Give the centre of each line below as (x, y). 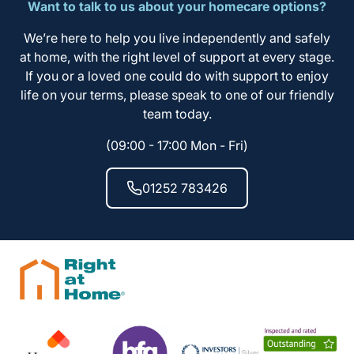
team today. (177, 113)
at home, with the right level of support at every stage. (177, 56)
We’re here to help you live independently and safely (177, 38)
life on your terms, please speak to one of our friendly (177, 94)
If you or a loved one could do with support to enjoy (177, 75)
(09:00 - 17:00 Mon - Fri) (177, 145)
